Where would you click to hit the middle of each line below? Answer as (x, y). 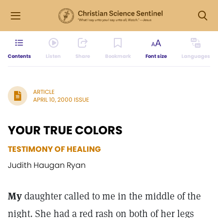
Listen (54, 56)
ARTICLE (44, 92)
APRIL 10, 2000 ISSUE (61, 100)
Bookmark (118, 56)
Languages (196, 56)
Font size (156, 56)
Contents (19, 56)
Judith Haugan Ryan (47, 165)
